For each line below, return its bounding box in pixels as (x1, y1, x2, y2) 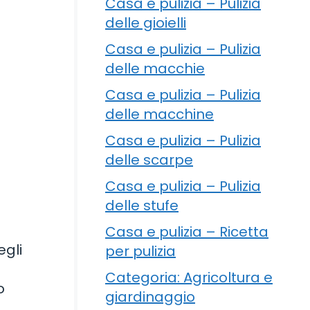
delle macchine (105, 104, 214, 124)
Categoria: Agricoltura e (105, 267, 273, 287)
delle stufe (105, 195, 179, 215)
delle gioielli (105, 12, 186, 33)
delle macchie (105, 58, 205, 78)
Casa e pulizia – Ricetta (105, 221, 268, 241)
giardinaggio (105, 286, 195, 307)
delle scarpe (105, 149, 193, 170)
